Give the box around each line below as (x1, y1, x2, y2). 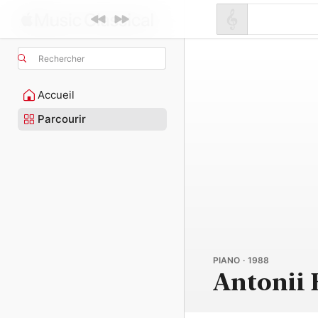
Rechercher (38, 53, 84, 64)
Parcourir (38, 112, 86, 126)
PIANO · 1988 (213, 255, 269, 265)
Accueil (38, 88, 75, 102)
